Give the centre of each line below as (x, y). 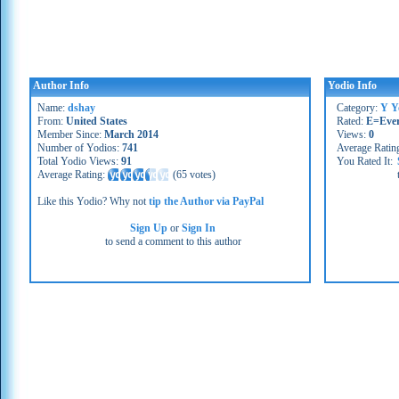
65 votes (194, 175)
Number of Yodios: (80, 148)
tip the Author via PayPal (206, 201)
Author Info (61, 85)
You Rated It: (365, 161)
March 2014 (131, 134)
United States (97, 121)
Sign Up (149, 228)
